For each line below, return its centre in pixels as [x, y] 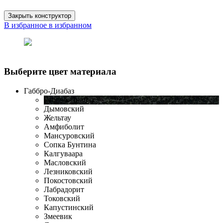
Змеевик [58, 216]
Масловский [65, 162]
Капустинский [69, 207]
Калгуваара [63, 153]
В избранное [25, 25]
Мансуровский [69, 135]
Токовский [62, 198]
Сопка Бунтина [70, 144]
